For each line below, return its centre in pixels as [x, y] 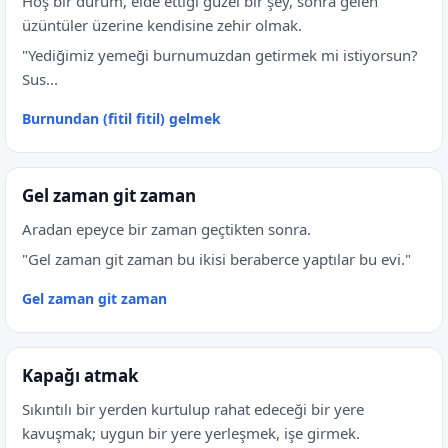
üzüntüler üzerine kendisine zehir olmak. [162, 25]
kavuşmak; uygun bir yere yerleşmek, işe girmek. [191, 433]
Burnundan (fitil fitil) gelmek [121, 118]
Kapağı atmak [80, 375]
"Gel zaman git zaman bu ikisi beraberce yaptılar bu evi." [216, 259]
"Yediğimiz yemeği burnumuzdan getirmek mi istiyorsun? [220, 55]
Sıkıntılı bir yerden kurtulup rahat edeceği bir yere [193, 409]
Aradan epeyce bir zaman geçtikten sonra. [166, 229]
